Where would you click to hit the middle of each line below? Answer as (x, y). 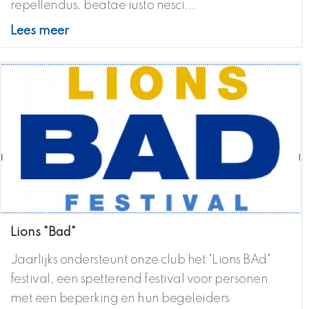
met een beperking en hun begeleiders (120, 299)
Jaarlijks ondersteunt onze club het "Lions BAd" (140, 260)
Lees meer (39, 31)
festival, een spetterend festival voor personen (139, 280)
